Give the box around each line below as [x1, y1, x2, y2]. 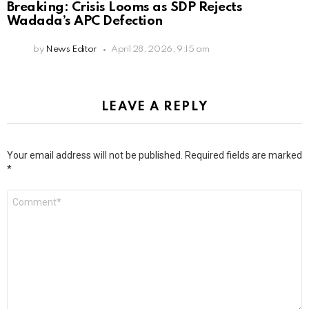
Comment [7, 190, 52, 200]
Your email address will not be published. [7, 150, 183, 161]
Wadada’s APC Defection [7, 14, 163, 28]
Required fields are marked [185, 150, 302, 161]
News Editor [45, 45, 97, 54]
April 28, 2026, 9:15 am [110, 45, 210, 54]
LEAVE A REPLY [101, 101, 208, 114]
